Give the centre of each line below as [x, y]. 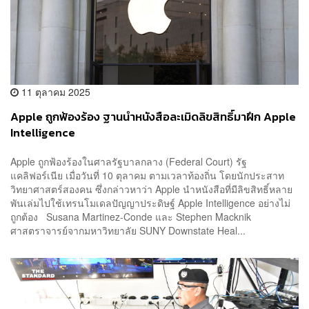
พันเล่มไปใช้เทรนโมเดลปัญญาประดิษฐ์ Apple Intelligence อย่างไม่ [150, 202]
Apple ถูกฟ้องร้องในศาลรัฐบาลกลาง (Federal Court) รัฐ [129, 161]
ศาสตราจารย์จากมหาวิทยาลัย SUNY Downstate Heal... [128, 230]
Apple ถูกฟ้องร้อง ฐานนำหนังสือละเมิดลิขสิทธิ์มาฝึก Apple [153, 117]
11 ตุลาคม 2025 [54, 92]
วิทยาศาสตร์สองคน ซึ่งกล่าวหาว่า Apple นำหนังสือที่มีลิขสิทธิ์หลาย [151, 189]
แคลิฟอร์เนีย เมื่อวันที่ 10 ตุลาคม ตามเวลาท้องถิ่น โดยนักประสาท [147, 175]
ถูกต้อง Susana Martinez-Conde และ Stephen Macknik [131, 216]
